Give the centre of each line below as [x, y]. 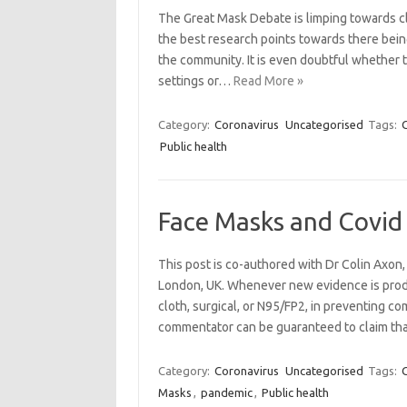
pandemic [226, 392]
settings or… [195, 81]
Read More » [268, 81]
